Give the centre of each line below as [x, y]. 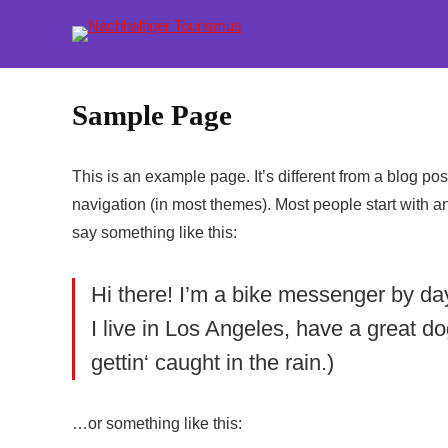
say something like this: [154, 232]
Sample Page [152, 115]
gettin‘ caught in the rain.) [212, 362]
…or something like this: [157, 423]
